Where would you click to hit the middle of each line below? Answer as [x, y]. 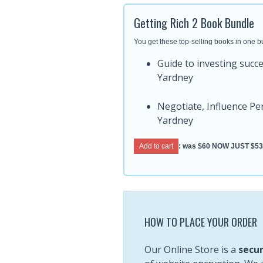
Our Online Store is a [191, 249]
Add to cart [156, 146]
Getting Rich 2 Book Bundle [194, 23]
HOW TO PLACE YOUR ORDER [200, 222]
